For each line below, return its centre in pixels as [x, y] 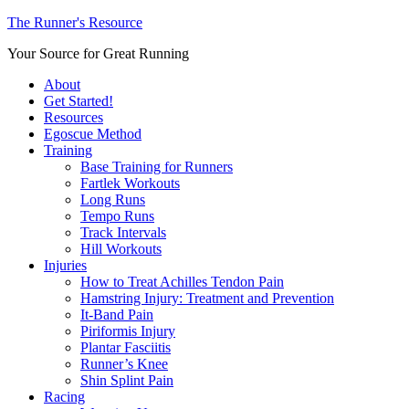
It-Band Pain [117, 315]
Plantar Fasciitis [126, 347]
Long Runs [113, 199]
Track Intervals [123, 232]
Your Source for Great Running [98, 53]
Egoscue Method [93, 134]
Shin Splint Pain [127, 380]
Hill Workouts [121, 249]
